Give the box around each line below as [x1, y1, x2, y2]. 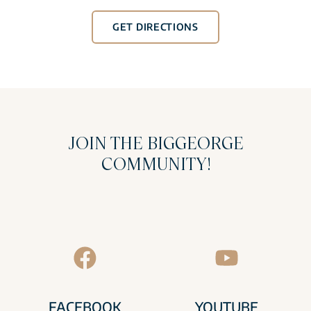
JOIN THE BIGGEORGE [67, 132, 244, 154]
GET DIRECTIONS [112, 21, 199, 33]
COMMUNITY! [101, 153, 210, 175]
